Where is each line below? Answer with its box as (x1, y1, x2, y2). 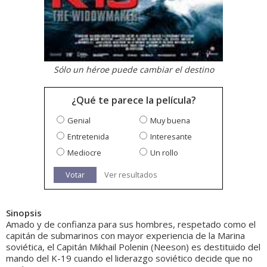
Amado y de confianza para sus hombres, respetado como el (6, 218, 256, 231)
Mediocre (67, 147, 101, 159)
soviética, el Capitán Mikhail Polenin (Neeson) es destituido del (6, 241, 260, 253)
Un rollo (150, 147, 178, 159)
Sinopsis (6, 207, 42, 219)
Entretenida (67, 131, 109, 142)
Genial (67, 115, 91, 126)
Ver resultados (104, 169, 157, 181)
